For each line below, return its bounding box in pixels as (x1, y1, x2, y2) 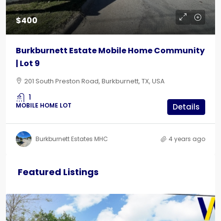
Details (173, 102, 200, 112)
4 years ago (169, 135, 205, 143)
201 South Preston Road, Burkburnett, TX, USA (24, 76, 165, 86)
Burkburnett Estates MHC (36, 135, 108, 143)
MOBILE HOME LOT (16, 101, 72, 110)
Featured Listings (18, 166, 99, 178)
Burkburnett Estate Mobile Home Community (16, 45, 205, 56)
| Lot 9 (16, 58, 40, 69)
